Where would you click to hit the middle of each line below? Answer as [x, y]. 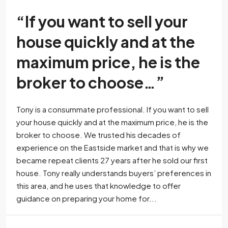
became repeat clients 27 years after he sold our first [112, 160]
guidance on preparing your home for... [87, 198]
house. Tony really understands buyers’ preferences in [114, 173]
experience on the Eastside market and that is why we [112, 147]
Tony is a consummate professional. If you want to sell [112, 109]
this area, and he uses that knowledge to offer [98, 186]
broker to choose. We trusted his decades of [98, 135]
